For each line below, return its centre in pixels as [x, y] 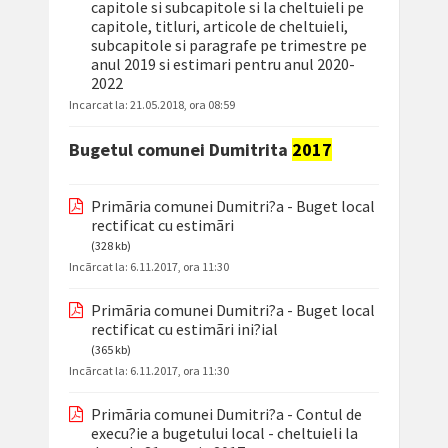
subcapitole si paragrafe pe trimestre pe [228, 45]
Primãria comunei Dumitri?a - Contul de [226, 414]
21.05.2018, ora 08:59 [182, 105]
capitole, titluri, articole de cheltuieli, [219, 26]
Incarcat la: [99, 105]
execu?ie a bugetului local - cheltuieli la [224, 433]
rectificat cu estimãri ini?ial [184, 329]
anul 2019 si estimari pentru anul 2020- [222, 64]
